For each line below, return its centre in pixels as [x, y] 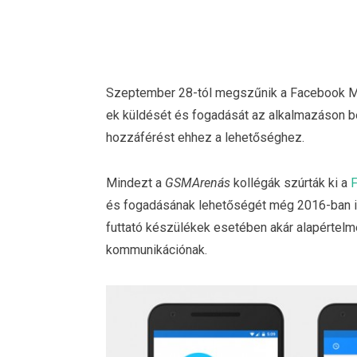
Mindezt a [135, 183]
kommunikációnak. [157, 250]
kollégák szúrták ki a [290, 183]
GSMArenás [198, 183]
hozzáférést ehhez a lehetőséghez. [205, 137]
